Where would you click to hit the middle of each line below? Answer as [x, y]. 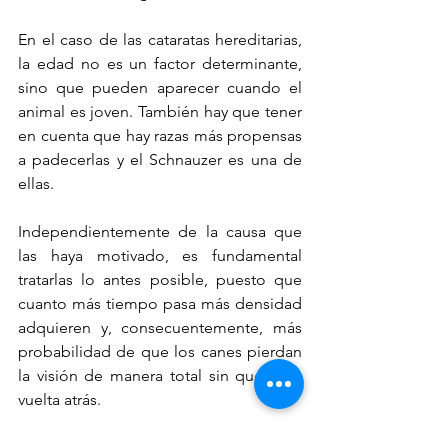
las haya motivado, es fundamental [160, 255]
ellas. [38, 183]
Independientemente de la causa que [160, 231]
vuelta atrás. [59, 399]
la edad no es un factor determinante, [160, 63]
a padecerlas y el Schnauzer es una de [160, 159]
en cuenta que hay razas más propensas [160, 135]
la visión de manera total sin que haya [160, 375]
